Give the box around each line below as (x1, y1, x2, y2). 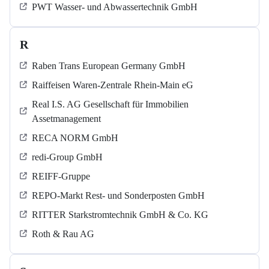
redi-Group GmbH (32, 152, 103, 163)
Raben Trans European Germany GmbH (32, 61, 186, 71)
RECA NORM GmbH (32, 133, 118, 144)
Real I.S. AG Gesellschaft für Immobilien (32, 99, 189, 110)
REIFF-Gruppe (32, 171, 90, 182)
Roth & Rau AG (32, 229, 94, 240)
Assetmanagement (32, 113, 101, 124)
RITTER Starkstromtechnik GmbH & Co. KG (32, 210, 208, 220)
